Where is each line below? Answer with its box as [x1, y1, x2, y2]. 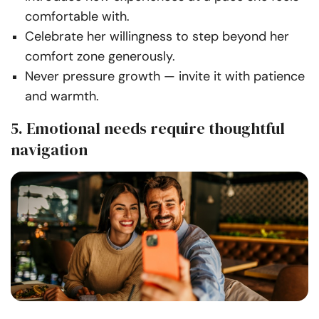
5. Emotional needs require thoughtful [11, 117, 285, 140]
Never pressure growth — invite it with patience [25, 68, 305, 85]
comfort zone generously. [25, 48, 175, 66]
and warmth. [25, 88, 99, 105]
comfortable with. [25, 8, 130, 26]
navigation [11, 139, 88, 161]
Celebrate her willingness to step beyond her [25, 28, 289, 46]
